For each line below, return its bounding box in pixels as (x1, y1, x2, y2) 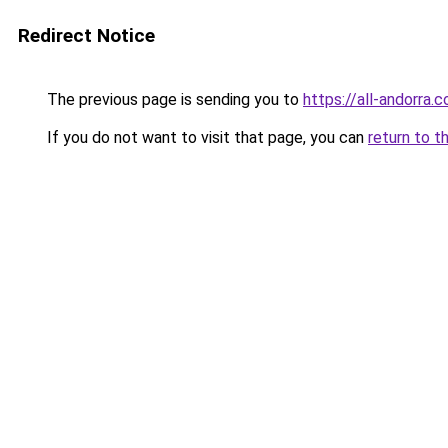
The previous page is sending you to (43, 90, 303, 109)
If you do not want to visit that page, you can (43, 128, 368, 147)
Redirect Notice (18, 24, 155, 47)
